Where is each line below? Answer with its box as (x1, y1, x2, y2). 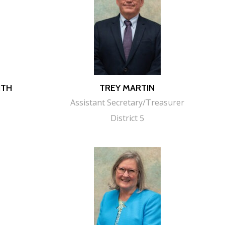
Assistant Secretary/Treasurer (70, 96, 184, 108)
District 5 (110, 112, 144, 124)
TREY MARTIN (99, 82, 155, 93)
